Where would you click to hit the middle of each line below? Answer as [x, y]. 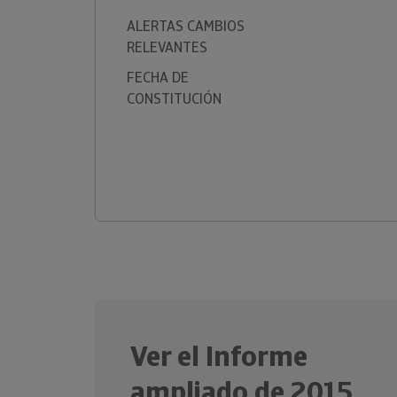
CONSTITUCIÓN [174, 99]
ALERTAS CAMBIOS [186, 26]
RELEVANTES [167, 47]
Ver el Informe [219, 356]
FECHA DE [158, 78]
